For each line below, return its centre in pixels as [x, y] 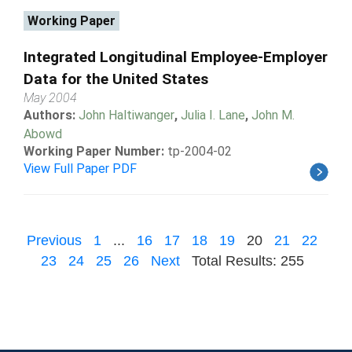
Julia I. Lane [213, 115]
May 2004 [50, 97]
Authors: [51, 115]
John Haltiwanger [126, 115]
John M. [273, 115]
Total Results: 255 [247, 260]
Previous [54, 240]
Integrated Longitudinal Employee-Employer [176, 57]
